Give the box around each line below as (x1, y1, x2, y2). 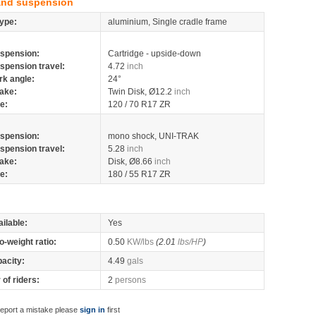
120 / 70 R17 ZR (108, 99, 171, 109)
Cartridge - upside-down (108, 49, 201, 59)
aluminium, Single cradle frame (108, 17, 227, 27)
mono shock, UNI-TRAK (108, 131, 199, 141)
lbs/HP (178, 237, 203, 247)
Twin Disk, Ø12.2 (108, 87, 174, 97)
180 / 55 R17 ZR (108, 169, 171, 179)
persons (115, 275, 146, 285)
